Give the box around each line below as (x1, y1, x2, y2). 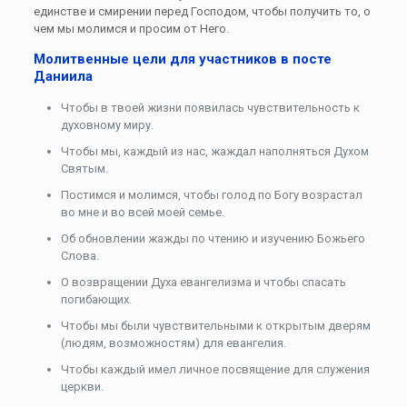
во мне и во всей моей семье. (60, 204, 224, 219)
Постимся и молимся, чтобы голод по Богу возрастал (60, 187, 362, 202)
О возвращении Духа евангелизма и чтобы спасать (60, 274, 346, 289)
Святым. (60, 161, 108, 175)
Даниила (33, 67, 93, 84)
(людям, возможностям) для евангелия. (60, 335, 286, 350)
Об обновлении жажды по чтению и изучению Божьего (60, 231, 365, 245)
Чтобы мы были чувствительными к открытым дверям (60, 318, 371, 333)
